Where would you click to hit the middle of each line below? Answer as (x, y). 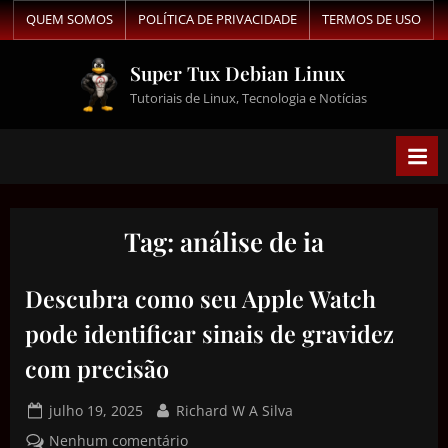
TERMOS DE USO (371, 19)
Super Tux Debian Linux (238, 73)
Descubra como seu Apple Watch (200, 299)
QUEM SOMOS (69, 19)
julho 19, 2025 (96, 410)
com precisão (97, 369)
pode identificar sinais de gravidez (209, 334)
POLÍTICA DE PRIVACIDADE (217, 19)
